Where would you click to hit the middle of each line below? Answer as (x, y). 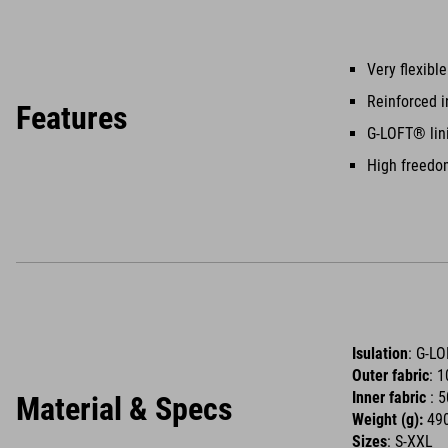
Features (72, 118)
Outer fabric (390, 375)
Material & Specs (124, 409)
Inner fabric (391, 397)
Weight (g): (387, 419)
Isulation (380, 353)
